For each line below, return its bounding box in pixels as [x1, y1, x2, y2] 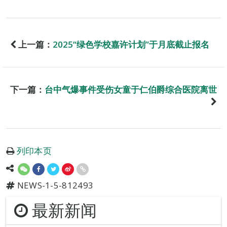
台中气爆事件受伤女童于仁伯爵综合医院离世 [45, 83, 217, 95]
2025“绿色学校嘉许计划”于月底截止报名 [53, 38, 209, 50]
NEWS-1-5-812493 [15, 179, 94, 191]
